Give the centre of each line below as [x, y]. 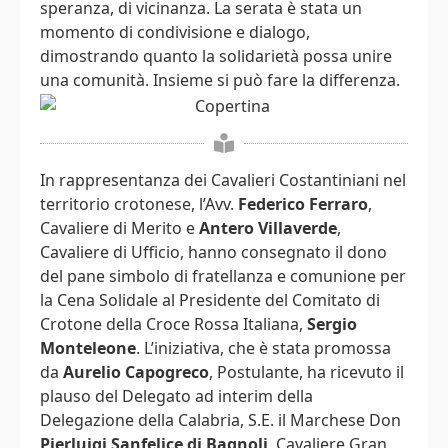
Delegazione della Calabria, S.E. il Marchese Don [220, 420]
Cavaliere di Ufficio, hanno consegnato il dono [213, 252]
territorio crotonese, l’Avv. [139, 204]
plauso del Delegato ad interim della [176, 396]
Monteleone [88, 348]
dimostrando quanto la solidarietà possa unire [216, 56]
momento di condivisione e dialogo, [175, 32]
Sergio [332, 324]
